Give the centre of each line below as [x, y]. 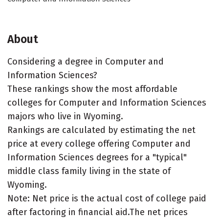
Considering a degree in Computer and [86, 62]
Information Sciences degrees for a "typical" [97, 157]
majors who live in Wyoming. [65, 116]
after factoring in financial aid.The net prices [98, 212]
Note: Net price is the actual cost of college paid [107, 198]
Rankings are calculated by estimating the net [101, 130]
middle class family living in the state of [89, 171]
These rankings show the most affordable [92, 89]
